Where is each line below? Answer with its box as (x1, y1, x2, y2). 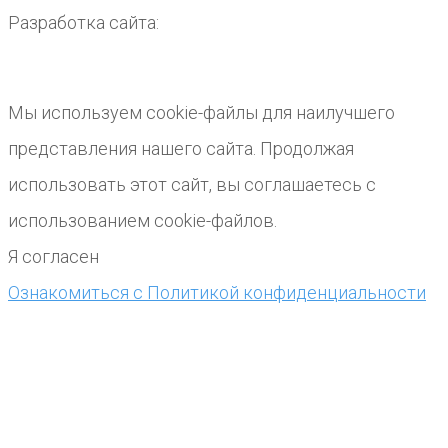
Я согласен (8, 246, 99, 267)
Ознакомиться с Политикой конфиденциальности (8, 282, 426, 303)
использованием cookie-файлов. (8, 210, 277, 231)
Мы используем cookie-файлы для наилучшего (8, 102, 395, 123)
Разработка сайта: (8, 12, 159, 33)
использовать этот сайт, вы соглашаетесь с (8, 174, 376, 195)
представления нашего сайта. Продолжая (8, 138, 354, 159)
